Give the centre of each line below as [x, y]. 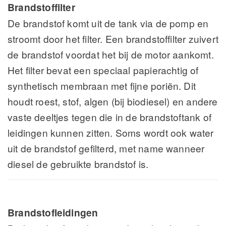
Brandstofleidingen [53, 213]
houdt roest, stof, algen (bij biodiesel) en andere [113, 101]
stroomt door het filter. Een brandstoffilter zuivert [113, 39]
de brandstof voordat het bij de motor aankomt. [111, 54]
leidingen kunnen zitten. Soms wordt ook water [111, 133]
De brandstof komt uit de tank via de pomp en [108, 23]
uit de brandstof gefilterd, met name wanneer [106, 148]
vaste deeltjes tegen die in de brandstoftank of [110, 117]
